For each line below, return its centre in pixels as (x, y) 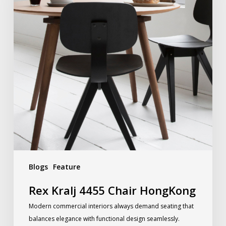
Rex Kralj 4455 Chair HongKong (112, 190)
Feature (66, 167)
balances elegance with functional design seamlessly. (104, 219)
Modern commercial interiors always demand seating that (111, 206)
